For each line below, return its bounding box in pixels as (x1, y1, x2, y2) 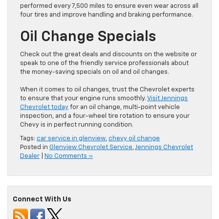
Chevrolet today (20, 104, 68, 111)
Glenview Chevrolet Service (49, 144, 132, 151)
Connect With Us (13, 196, 71, 203)
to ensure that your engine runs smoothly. (20, 95, 147, 102)
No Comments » (44, 153, 93, 160)
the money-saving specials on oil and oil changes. (20, 69, 169, 76)
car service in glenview (37, 135, 106, 142)
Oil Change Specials (20, 30, 156, 45)
